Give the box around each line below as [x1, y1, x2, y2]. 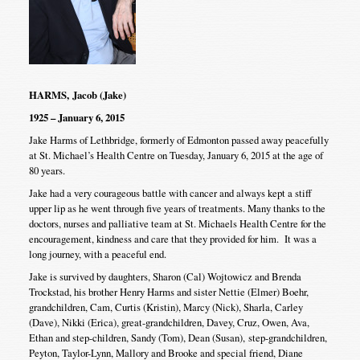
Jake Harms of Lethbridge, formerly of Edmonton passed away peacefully [28, 132, 329, 147]
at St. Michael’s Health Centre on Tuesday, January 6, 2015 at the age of [28, 147, 323, 162]
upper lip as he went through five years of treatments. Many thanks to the [28, 200, 325, 215]
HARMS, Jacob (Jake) [28, 88, 129, 102]
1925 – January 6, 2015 [28, 109, 125, 125]
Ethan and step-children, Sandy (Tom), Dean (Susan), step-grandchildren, [28, 329, 327, 345]
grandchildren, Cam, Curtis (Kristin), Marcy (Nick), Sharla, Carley [28, 299, 303, 314]
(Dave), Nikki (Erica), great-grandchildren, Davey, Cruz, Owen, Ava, [28, 314, 309, 329]
